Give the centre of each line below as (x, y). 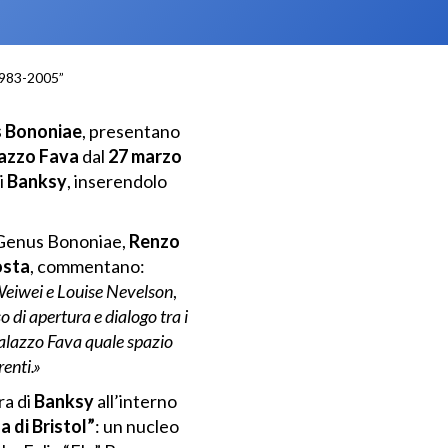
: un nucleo (136, 425)
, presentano (130, 131)
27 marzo (143, 156)
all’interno (135, 400)
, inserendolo (116, 181)
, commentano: (87, 266)
